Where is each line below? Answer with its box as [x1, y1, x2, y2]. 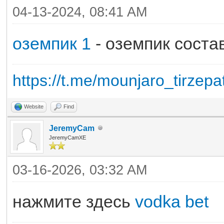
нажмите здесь [12, 191, 135, 211]
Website [24, 103, 43, 109]
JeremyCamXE [49, 134, 86, 140]
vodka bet [135, 191, 208, 211]
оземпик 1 [12, 33, 91, 53]
